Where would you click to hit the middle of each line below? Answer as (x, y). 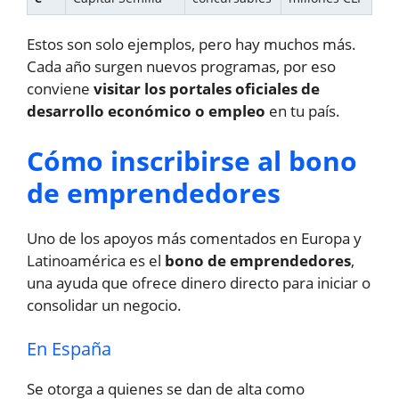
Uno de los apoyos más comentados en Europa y (194, 238)
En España (69, 349)
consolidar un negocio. (104, 305)
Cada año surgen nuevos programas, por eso (181, 67)
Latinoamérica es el (96, 260)
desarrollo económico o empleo (146, 111)
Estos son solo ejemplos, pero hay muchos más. (191, 45)
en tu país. (303, 111)
